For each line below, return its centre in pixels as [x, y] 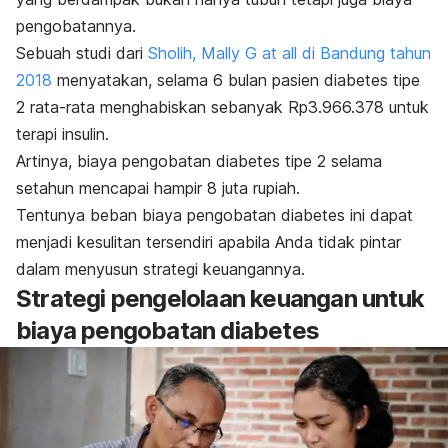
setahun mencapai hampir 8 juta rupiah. [158, 188]
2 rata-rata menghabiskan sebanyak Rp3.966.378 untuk [222, 107]
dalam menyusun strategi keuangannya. [160, 269]
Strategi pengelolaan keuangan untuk [220, 298]
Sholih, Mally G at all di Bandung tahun [289, 53]
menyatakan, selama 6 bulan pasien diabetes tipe [238, 80]
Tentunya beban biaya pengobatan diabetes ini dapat [214, 215]
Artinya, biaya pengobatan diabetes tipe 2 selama [199, 161]
